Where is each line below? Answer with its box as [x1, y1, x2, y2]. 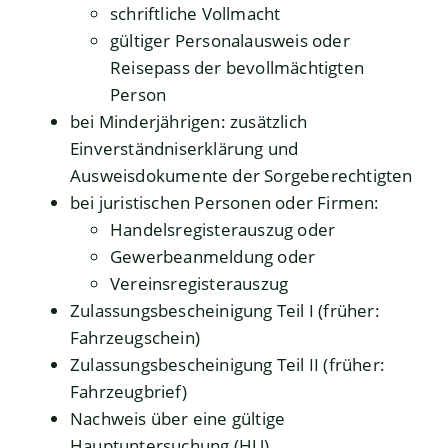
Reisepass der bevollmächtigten [110, 56, 364, 80]
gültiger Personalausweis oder [110, 29, 350, 53]
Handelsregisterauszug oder [110, 218, 336, 242]
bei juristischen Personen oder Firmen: [70, 191, 380, 215]
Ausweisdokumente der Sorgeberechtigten [70, 164, 413, 188]
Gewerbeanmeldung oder [110, 245, 316, 269]
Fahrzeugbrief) [70, 380, 187, 404]
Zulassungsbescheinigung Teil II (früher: [70, 353, 386, 377]
